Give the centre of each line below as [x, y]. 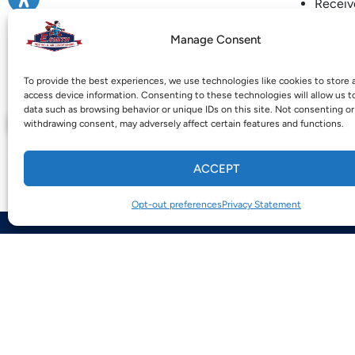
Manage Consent [216, 39]
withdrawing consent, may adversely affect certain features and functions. [184, 124]
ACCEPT [216, 168]
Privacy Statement [261, 204]
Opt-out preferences [176, 204]
